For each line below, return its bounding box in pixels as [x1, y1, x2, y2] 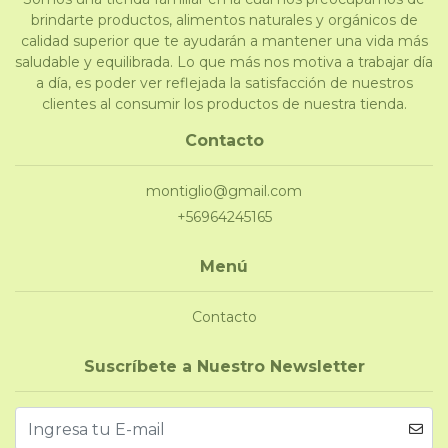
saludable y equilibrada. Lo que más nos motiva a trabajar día [15, 53, 433, 72]
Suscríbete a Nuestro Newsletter [83, 357, 365, 377]
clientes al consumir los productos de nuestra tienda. [41, 95, 407, 114]
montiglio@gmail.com [146, 182, 302, 201]
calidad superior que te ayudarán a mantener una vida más [20, 32, 428, 51]
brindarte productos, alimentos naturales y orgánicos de [30, 11, 418, 30]
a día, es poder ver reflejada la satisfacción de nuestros [35, 74, 413, 93]
